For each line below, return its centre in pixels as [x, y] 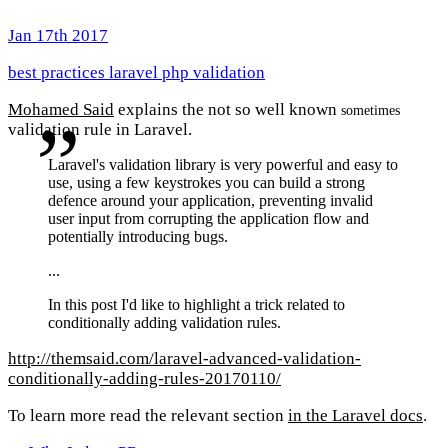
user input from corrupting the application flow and [208, 219]
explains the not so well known [227, 110]
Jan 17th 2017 [58, 36]
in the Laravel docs [355, 415]
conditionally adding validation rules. [164, 322]
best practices [58, 73]
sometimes [370, 111]
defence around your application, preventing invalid [210, 201]
